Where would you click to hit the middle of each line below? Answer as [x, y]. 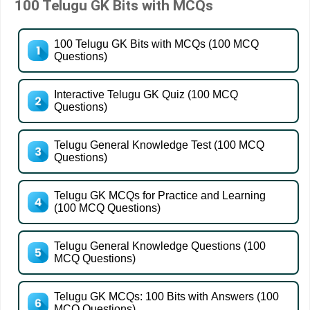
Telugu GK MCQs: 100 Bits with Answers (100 [166, 297]
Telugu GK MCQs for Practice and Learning [160, 196]
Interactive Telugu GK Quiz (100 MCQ [146, 95]
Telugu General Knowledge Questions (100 [160, 246]
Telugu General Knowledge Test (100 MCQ [159, 145]
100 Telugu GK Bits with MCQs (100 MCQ [156, 44]
